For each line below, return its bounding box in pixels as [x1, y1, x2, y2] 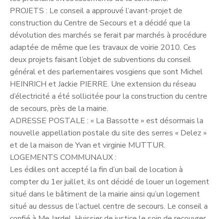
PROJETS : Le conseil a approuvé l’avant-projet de [10, 5, 182, 16]
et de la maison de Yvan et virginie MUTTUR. [10, 139, 165, 151]
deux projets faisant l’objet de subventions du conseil [10, 54, 191, 65]
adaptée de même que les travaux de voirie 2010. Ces [10, 42, 196, 53]
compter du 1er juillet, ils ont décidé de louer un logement [10, 176, 209, 187]
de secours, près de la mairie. [10, 103, 108, 114]
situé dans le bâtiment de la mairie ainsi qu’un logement [10, 188, 200, 199]
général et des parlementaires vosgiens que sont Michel [10, 66, 203, 77]
